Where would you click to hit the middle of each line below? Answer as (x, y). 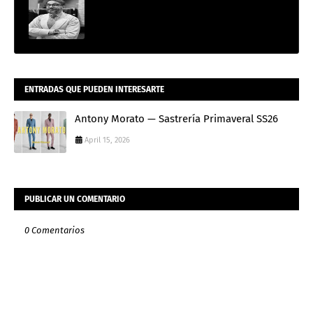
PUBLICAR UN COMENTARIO (75, 199)
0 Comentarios (54, 230)
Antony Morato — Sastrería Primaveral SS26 (176, 118)
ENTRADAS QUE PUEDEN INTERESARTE (94, 89)
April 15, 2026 (107, 140)
